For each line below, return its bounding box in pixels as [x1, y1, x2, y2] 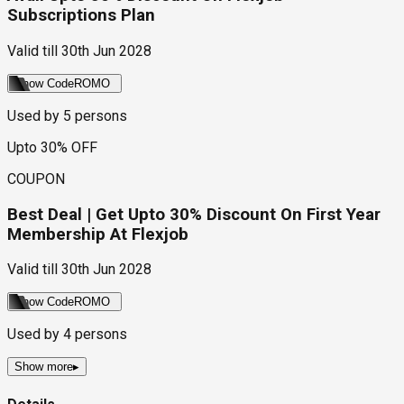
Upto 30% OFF [7, 138, 97, 156]
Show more [14, 360, 73, 374]
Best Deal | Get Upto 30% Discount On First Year [7, 204, 381, 225]
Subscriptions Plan [7, 5, 155, 26]
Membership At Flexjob [7, 224, 188, 244]
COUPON [7, 170, 65, 188]
